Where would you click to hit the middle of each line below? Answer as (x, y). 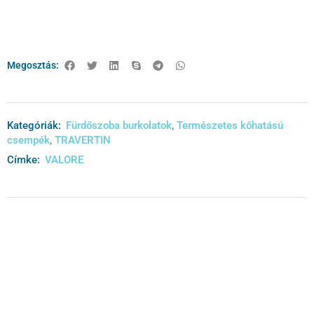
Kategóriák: (34, 125)
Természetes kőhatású (230, 125)
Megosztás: (33, 66)
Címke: (23, 159)
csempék (28, 140)
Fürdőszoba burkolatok (119, 125)
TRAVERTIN (83, 140)
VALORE (64, 159)
